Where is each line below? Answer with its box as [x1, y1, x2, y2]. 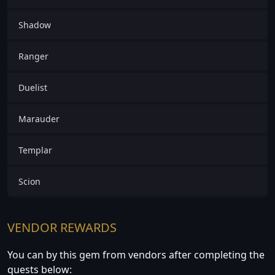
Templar [18, 144, 52, 157]
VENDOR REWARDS [7, 219, 117, 236]
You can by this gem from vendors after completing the [7, 248, 265, 262]
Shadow [18, 19, 51, 31]
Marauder [18, 113, 60, 125]
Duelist [18, 82, 47, 94]
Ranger [18, 50, 48, 63]
